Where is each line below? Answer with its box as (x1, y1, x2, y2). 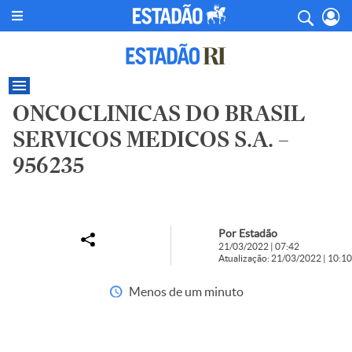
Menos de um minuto (128, 284, 244, 299)
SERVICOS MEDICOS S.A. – (13, 126, 289, 152)
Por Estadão (218, 227, 277, 240)
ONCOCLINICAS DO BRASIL (13, 101, 305, 126)
